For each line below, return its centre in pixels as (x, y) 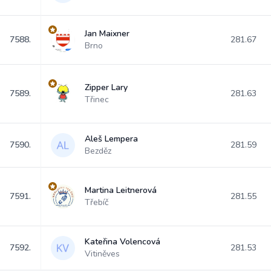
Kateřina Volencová (122, 242)
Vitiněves (102, 254)
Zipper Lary (106, 87)
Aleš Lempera (111, 139)
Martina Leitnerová (121, 190)
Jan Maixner (107, 34)
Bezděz (98, 151)
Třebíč (96, 202)
